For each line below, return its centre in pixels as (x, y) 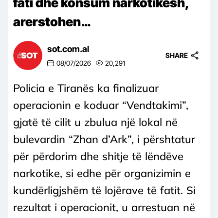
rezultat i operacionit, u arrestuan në (104, 207)
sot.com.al (68, 49)
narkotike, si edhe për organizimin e (102, 173)
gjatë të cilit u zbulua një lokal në (95, 122)
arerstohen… (52, 21)
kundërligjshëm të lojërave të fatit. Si (104, 190)
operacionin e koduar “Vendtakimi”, (101, 105)
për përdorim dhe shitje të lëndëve (98, 156)
